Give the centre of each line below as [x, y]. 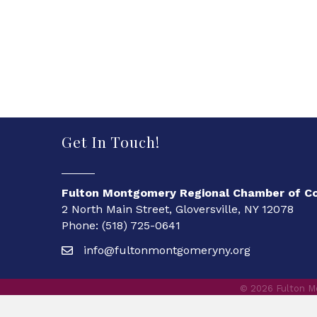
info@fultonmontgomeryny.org [167, 250]
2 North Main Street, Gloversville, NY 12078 [178, 209]
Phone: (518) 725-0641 [121, 225]
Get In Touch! [111, 141]
